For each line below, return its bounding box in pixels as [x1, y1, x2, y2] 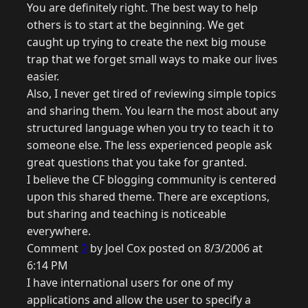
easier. [27, 69, 59, 85]
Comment [27, 241, 81, 256]
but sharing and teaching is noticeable [27, 206, 226, 222]
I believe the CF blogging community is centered [27, 172, 276, 188]
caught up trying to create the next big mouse [27, 34, 266, 50]
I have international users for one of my [27, 275, 233, 291]
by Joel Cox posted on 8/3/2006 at [87, 241, 263, 256]
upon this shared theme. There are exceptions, [27, 189, 269, 205]
